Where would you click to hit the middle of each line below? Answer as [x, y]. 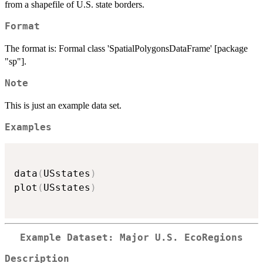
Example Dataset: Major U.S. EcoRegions [131, 237]
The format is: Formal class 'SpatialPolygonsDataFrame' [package [126, 49]
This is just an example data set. [63, 106]
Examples [28, 128]
